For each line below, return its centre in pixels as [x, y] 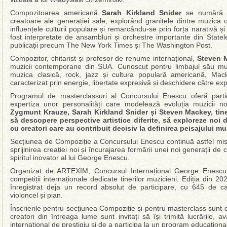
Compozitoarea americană [56, 13]
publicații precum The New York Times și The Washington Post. [111, 45]
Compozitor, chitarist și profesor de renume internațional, [104, 58]
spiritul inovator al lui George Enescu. [70, 158]
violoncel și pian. [36, 195]
